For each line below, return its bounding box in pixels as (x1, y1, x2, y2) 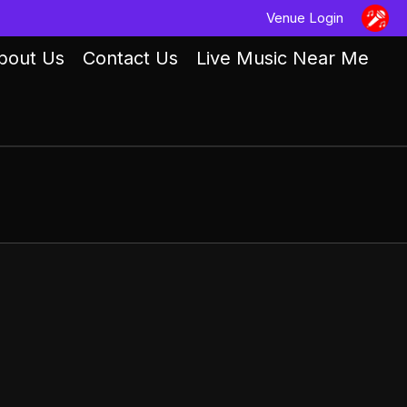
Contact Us (83, 46, 179, 69)
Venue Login (266, 9, 343, 26)
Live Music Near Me (196, 46, 370, 69)
